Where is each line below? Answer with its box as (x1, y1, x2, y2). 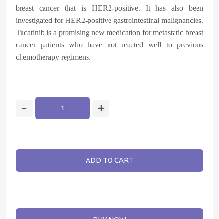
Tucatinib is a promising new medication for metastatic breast (16, 28, 203, 37)
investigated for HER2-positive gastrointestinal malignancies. (16, 16, 203, 24)
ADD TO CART (86, 156, 133, 164)
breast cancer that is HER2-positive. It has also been (16, 4, 203, 12)
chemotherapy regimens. (16, 53, 91, 61)
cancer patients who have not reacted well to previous (16, 41, 203, 49)
